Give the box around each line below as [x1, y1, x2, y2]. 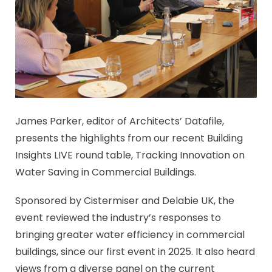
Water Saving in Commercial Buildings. [15, 165, 199, 179]
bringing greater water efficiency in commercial [15, 228, 245, 242]
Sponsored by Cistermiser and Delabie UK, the [15, 194, 234, 208]
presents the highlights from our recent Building [15, 131, 243, 145]
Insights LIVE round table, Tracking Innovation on [15, 148, 245, 162]
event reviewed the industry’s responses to [15, 211, 221, 225]
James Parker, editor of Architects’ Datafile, [15, 114, 224, 128]
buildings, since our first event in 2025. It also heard [15, 245, 255, 259]
